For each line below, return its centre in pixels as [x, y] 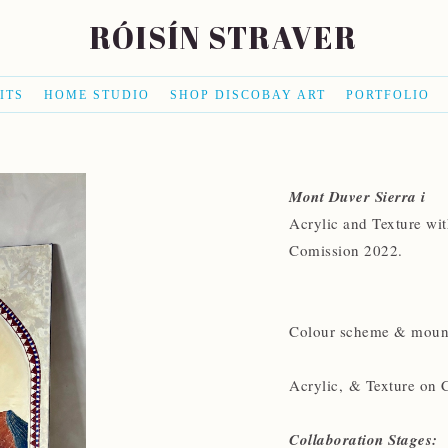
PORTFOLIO [387, 95]
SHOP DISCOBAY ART [247, 95]
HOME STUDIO [96, 95]
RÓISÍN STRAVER [224, 37]
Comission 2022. [348, 250]
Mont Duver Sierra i [357, 196]
